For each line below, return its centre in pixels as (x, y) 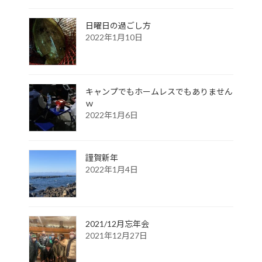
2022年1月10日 (114, 37)
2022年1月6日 (111, 115)
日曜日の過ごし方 (118, 25)
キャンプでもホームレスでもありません (159, 91)
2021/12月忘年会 (117, 223)
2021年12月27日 (116, 235)
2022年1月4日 (111, 169)
